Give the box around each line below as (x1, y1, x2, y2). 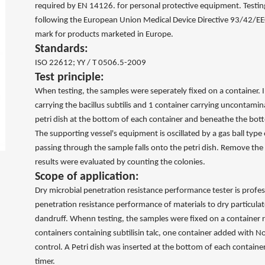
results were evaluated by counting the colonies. (35, 158, 205, 167)
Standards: (35, 43, 88, 55)
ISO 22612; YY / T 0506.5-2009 (35, 59, 146, 67)
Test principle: (35, 72, 104, 83)
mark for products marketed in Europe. (35, 30, 173, 39)
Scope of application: (35, 171, 139, 183)
